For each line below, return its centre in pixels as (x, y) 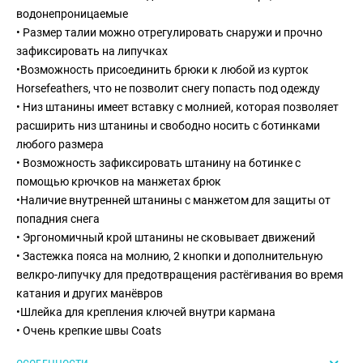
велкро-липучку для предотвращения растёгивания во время (180, 275)
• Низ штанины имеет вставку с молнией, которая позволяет (178, 107)
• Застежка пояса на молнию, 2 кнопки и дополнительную (170, 256)
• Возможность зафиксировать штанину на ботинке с (159, 163)
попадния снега (58, 219)
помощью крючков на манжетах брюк (119, 182)
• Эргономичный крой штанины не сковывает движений (166, 238)
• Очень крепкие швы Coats (89, 331)
